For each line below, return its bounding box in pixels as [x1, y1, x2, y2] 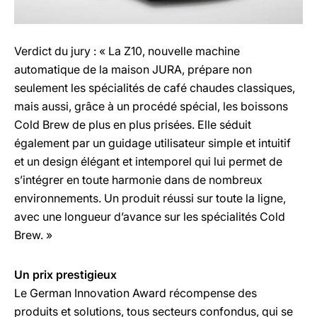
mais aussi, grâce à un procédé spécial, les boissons [14, 99, 288, 113]
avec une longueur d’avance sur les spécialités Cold [14, 209, 285, 224]
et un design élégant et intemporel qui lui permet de [14, 154, 282, 168]
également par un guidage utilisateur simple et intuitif [14, 136, 291, 150]
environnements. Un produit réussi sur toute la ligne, [14, 191, 286, 205]
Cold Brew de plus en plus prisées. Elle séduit [14, 117, 251, 132]
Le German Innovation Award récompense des [14, 286, 257, 300]
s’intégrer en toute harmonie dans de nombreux [14, 173, 263, 187]
